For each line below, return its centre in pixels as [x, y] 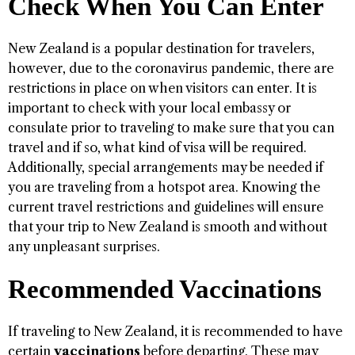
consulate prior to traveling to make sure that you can [171, 128]
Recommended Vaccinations [165, 290]
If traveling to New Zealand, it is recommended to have [175, 332]
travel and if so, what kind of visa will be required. [157, 148]
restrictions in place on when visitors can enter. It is [162, 88]
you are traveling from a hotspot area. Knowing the [164, 187]
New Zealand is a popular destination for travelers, [161, 49]
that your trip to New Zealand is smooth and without [168, 227]
